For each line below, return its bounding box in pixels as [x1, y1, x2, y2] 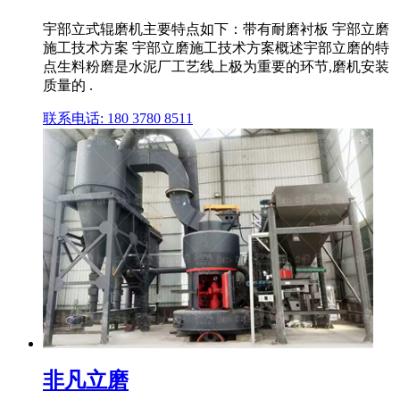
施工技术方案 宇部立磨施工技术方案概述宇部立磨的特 [43, 40, 389, 56]
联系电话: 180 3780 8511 [43, 111, 193, 127]
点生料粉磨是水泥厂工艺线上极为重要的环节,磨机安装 [43, 59, 389, 75]
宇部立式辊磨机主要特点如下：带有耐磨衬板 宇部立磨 [43, 21, 389, 37]
